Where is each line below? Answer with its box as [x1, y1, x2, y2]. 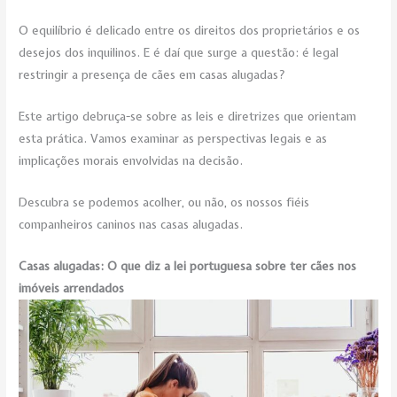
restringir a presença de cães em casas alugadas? [19, 66, 286, 83]
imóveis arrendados [19, 279, 125, 296]
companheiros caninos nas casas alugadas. [19, 216, 244, 233]
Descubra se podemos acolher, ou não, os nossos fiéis [19, 194, 310, 211]
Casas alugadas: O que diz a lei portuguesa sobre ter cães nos [19, 257, 357, 274]
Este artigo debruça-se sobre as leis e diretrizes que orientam [19, 108, 357, 125]
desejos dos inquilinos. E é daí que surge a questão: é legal [19, 44, 339, 61]
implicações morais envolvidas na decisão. [19, 152, 244, 169]
